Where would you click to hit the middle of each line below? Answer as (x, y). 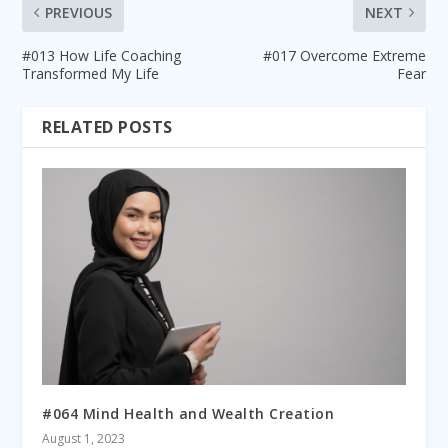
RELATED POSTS (107, 126)
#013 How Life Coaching (102, 55)
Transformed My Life (91, 73)
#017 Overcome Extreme (344, 55)
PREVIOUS (79, 12)
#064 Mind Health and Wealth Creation (188, 414)
